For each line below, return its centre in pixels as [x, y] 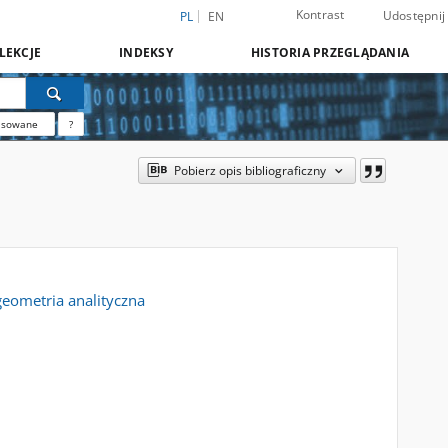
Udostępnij [413, 15]
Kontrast [320, 14]
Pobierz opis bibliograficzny [249, 170]
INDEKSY [146, 52]
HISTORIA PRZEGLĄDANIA [329, 52]
